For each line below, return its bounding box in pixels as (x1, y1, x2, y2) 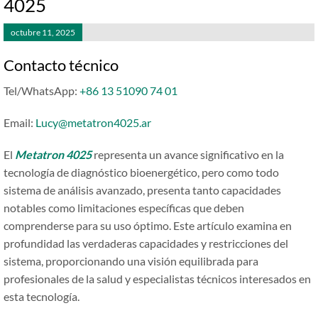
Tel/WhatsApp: (4, 84, 79, 97)
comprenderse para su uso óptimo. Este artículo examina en (4, 219, 292, 232)
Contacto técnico (4, 55, 119, 75)
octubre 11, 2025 (11, 27, 75, 38)
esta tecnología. (4, 290, 79, 303)
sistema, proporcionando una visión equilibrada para (4, 254, 258, 268)
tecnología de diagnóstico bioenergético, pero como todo (4, 165, 279, 179)
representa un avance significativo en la (92, 148, 284, 161)
